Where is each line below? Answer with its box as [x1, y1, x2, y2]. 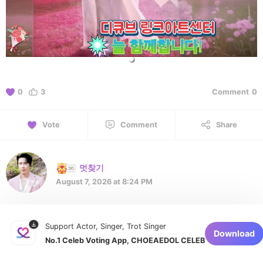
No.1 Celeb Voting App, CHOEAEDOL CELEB [45, 236, 205, 245]
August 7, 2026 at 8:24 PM [56, 177, 153, 186]
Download [214, 228, 255, 238]
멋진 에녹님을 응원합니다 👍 [6, 218, 112, 228]
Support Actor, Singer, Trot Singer [45, 222, 167, 231]
